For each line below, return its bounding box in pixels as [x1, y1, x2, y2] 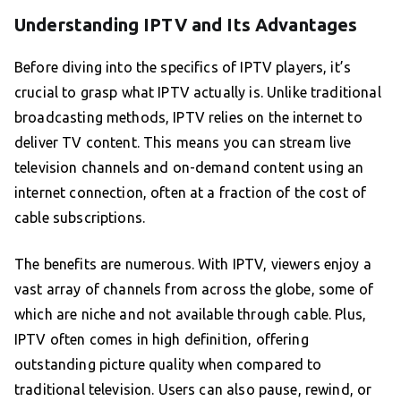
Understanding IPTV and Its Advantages [14, 13, 358, 35]
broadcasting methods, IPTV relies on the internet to [14, 108, 363, 125]
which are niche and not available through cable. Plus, [14, 305, 367, 322]
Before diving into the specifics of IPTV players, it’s [14, 58, 352, 75]
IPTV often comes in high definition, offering [14, 330, 309, 347]
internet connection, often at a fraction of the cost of [14, 183, 367, 200]
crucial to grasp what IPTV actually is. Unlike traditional [14, 83, 381, 100]
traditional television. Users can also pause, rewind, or [14, 380, 372, 397]
